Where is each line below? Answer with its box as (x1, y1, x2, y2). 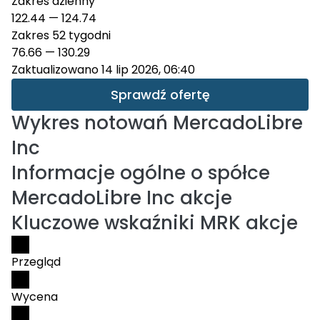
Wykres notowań (11, 110, 168, 136)
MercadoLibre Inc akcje (11, 185, 232, 211)
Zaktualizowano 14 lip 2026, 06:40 (11, 61, 195, 78)
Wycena (11, 289, 58, 305)
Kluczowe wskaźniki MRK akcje (11, 210, 298, 236)
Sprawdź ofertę (110, 86, 210, 104)
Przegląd (11, 254, 61, 270)
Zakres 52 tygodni (11, 27, 111, 44)
